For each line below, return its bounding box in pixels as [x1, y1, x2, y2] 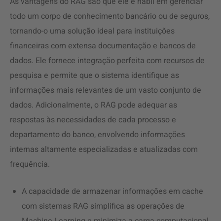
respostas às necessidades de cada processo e [10, 114, 176, 126]
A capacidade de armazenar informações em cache [22, 185, 203, 197]
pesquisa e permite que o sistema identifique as [10, 70, 179, 81]
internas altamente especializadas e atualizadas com [10, 144, 198, 155]
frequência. [10, 158, 50, 170]
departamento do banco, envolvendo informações [10, 129, 185, 141]
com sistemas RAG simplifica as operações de [22, 200, 184, 212]
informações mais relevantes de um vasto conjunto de [10, 84, 201, 96]
